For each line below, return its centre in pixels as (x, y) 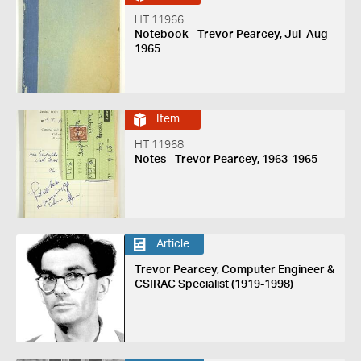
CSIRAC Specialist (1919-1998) (214, 284)
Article (172, 244)
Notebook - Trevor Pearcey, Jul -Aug (231, 35)
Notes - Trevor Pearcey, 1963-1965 (226, 159)
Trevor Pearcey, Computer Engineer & (234, 270)
